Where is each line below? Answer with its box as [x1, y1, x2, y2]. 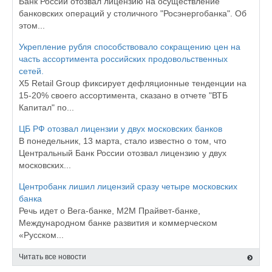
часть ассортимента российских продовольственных [19, 54, 228, 64]
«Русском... [19, 230, 64, 240]
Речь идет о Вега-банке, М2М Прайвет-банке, [19, 206, 200, 216]
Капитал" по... [19, 103, 74, 112]
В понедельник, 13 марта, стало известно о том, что [19, 136, 226, 146]
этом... [19, 21, 45, 30]
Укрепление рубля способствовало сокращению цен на [19, 42, 240, 52]
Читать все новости [19, 253, 86, 261]
